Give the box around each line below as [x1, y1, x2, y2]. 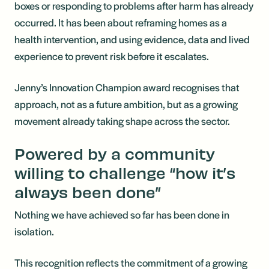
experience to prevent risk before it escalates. [14, 49, 211, 63]
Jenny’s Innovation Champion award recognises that [14, 80, 240, 94]
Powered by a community [14, 144, 215, 163]
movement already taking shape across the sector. [14, 113, 232, 128]
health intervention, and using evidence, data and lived [14, 32, 250, 46]
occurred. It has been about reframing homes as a [14, 15, 227, 29]
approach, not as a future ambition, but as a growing [14, 97, 238, 111]
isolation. [14, 224, 56, 238]
